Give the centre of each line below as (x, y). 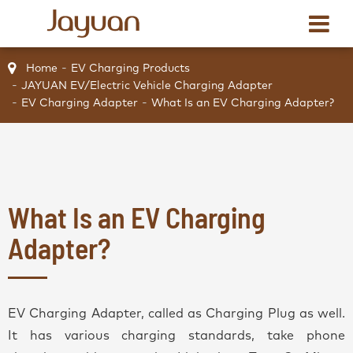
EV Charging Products (130, 69)
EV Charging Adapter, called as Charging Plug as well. (176, 314)
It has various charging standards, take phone (176, 336)
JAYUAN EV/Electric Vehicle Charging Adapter (147, 86)
